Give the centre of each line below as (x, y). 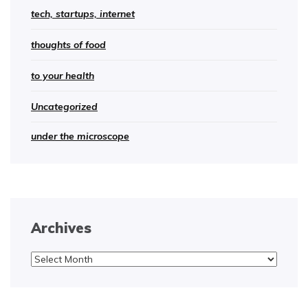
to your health (63, 76)
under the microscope (80, 136)
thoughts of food (68, 45)
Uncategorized (64, 107)
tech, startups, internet (83, 14)
